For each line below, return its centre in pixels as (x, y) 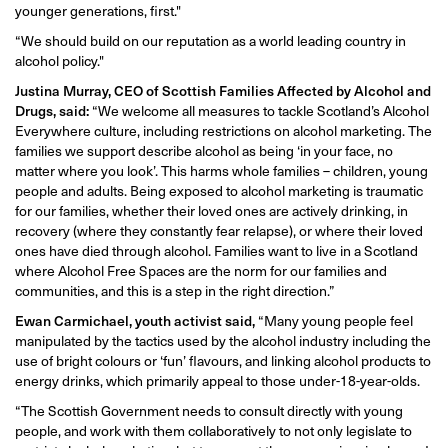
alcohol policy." (59, 60)
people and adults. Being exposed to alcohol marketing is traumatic (219, 190)
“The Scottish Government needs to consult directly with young (209, 410)
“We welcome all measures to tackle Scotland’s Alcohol (260, 110)
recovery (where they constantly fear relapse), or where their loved (219, 230)
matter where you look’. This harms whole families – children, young (221, 170)
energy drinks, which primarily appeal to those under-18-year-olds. (217, 380)
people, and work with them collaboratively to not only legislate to (213, 430)
